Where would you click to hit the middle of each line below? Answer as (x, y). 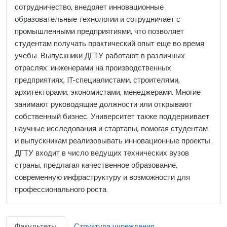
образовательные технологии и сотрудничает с (98, 19)
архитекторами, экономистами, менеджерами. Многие (108, 92)
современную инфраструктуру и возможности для (102, 177)
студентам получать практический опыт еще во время (109, 43)
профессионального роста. (61, 189)
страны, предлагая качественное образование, (96, 165)
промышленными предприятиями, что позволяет (99, 31)
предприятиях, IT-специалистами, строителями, (97, 80)
